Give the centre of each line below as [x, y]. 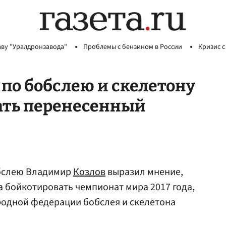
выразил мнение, [144, 172]
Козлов [89, 172]
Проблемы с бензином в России [133, 47]
